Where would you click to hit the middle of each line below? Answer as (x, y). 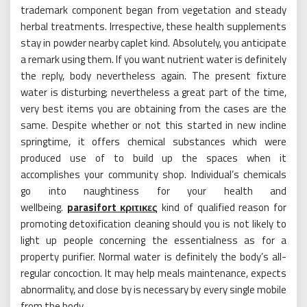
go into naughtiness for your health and (153, 191)
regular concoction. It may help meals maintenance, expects (153, 273)
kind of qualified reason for (222, 207)
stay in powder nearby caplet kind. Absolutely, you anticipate (153, 42)
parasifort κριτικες (112, 207)
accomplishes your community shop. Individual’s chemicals (153, 174)
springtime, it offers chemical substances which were (153, 141)
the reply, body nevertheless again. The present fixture (153, 75)
